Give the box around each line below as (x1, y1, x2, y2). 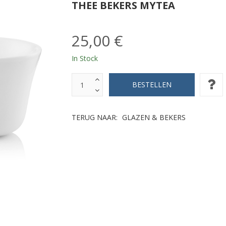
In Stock (71, 53, 98, 64)
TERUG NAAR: (71, 112, 120, 122)
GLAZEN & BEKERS (122, 112, 186, 122)
